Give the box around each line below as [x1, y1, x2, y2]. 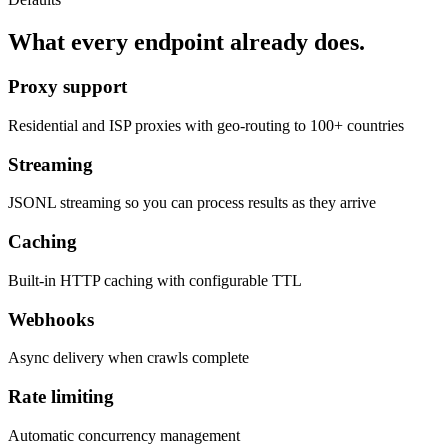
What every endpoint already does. [8, 29, 365, 56]
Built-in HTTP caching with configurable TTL [8, 271, 302, 289]
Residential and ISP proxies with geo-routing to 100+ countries [8, 117, 404, 134]
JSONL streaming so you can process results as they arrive [8, 194, 376, 212]
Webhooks [8, 308, 94, 330]
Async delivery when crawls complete [8, 349, 249, 367]
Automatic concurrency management [8, 426, 240, 444]
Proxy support [8, 76, 127, 98]
